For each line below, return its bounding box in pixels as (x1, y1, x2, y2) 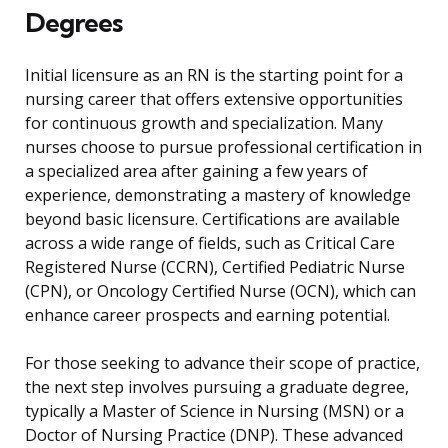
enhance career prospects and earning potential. (25, 304, 390, 327)
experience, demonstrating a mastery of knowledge (25, 184, 411, 207)
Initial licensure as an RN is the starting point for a (25, 64, 403, 87)
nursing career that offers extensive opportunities (25, 88, 403, 111)
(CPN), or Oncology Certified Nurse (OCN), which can (25, 280, 416, 303)
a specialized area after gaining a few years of (25, 160, 368, 183)
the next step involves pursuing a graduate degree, (25, 376, 409, 399)
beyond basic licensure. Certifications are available (25, 208, 400, 231)
